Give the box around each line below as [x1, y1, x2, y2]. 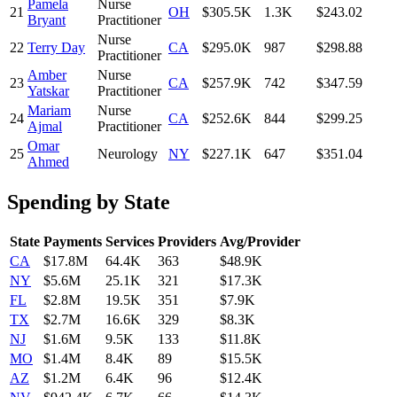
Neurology [97, 145, 158, 161]
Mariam [27, 102, 71, 118]
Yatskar [27, 82, 69, 98]
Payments [43, 234, 102, 250]
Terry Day [27, 39, 85, 55]
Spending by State [7, 190, 170, 214]
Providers [158, 234, 216, 250]
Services [105, 234, 154, 250]
